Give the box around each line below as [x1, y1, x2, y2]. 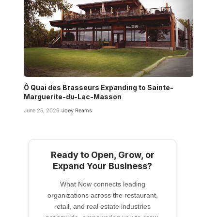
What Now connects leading [60, 180, 145, 188]
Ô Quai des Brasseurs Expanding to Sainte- [24, 83, 173, 92]
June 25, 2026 [24, 107, 60, 114]
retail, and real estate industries [54, 202, 151, 210]
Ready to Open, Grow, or [50, 149, 155, 160]
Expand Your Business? [53, 160, 152, 171]
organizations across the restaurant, [47, 191, 158, 199]
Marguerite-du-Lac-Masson [24, 92, 122, 101]
